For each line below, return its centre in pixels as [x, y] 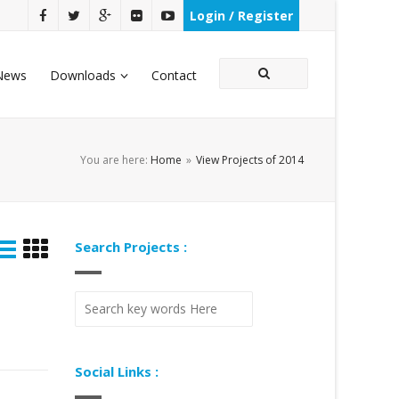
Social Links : [116, 371]
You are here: [115, 160]
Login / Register [241, 16]
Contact [174, 75]
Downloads [83, 75]
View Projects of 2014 [250, 160]
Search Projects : [130, 247]
